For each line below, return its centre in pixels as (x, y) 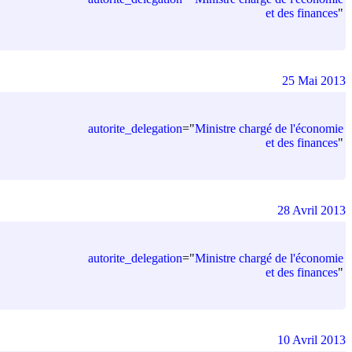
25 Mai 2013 (314, 80)
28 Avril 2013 (312, 210)
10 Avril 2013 (312, 339)
